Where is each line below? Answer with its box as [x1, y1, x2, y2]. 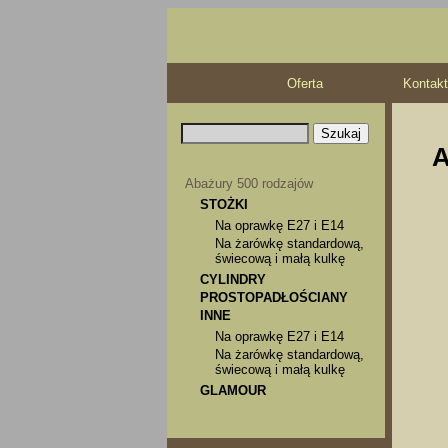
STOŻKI [200, 197, 248, 212]
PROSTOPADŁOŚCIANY [200, 290, 348, 305]
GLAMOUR [200, 383, 266, 398]
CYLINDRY [200, 272, 266, 287]
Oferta [287, 76, 323, 91]
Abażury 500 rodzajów [185, 176, 313, 191]
